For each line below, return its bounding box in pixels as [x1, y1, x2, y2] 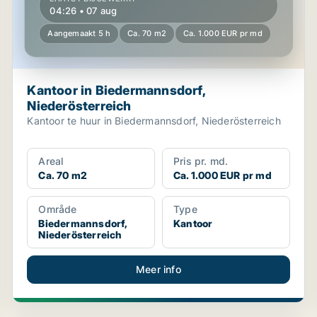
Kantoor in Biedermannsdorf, [27, 83, 206, 98]
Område [38, 203, 77, 215]
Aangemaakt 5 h [47, 28, 111, 38]
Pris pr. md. [173, 155, 229, 167]
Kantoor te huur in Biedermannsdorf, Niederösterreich [27, 115, 281, 127]
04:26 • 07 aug [50, 5, 117, 16]
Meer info [136, 263, 181, 275]
